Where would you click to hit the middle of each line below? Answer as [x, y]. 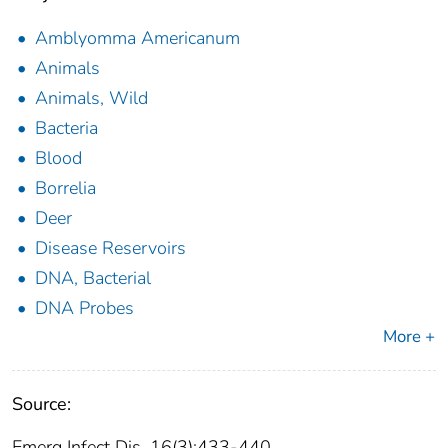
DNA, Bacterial [93, 277]
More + [409, 336]
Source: [41, 403]
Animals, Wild [91, 97]
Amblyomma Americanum [137, 37]
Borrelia [65, 187]
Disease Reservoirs [110, 247]
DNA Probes [84, 307]
